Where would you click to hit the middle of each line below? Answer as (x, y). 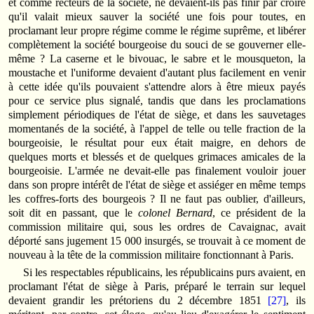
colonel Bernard (175, 212)
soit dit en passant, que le (73, 212)
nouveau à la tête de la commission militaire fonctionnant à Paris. (151, 254)
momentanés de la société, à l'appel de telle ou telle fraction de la (157, 128)
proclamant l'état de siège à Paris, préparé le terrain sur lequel (157, 286)
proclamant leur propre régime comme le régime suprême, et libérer (157, 30)
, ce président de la (259, 212)
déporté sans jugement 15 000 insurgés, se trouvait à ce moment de (157, 240)
